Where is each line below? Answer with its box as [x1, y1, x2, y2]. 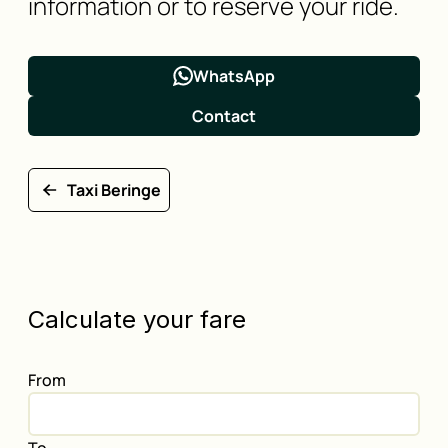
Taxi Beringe [67, 179, 161, 201]
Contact [191, 105, 256, 127]
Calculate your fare [28, 305, 246, 334]
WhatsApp [192, 65, 275, 87]
